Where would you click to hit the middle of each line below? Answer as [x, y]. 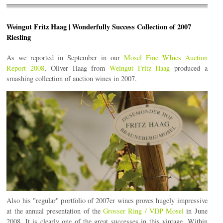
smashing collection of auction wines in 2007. [72, 78]
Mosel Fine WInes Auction [166, 57]
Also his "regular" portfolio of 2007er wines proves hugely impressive [107, 201]
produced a [189, 68]
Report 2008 [26, 68]
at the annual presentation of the [55, 211]
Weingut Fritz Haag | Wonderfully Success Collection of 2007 [99, 26]
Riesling [19, 37]
